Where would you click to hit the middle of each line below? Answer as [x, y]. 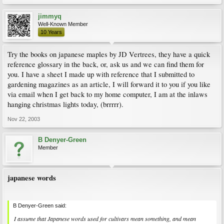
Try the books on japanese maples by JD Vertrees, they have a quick [109, 54]
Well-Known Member [63, 24]
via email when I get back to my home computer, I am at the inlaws [107, 94]
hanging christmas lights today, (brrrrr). [65, 104]
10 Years [51, 32]
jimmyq [50, 16]
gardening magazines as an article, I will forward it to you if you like [109, 84]
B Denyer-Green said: [40, 205]
